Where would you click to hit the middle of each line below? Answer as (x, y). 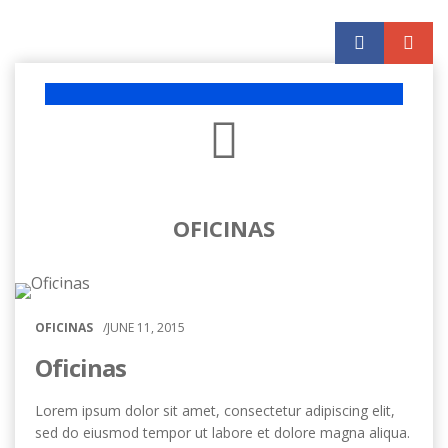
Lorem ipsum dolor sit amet (125, 410)
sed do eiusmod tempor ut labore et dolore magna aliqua (221, 432)
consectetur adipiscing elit (307, 410)
